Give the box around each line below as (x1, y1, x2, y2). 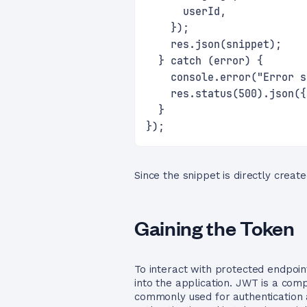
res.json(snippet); (146, 38, 282, 51)
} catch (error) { (146, 54, 263, 68)
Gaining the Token (134, 215, 295, 240)
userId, (146, 5, 226, 19)
